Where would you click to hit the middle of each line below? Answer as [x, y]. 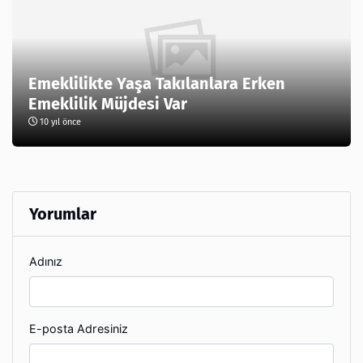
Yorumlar [63, 214]
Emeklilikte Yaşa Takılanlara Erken [157, 84]
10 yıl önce [59, 122]
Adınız [46, 262]
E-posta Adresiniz [79, 329]
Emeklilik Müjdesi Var [108, 104]
